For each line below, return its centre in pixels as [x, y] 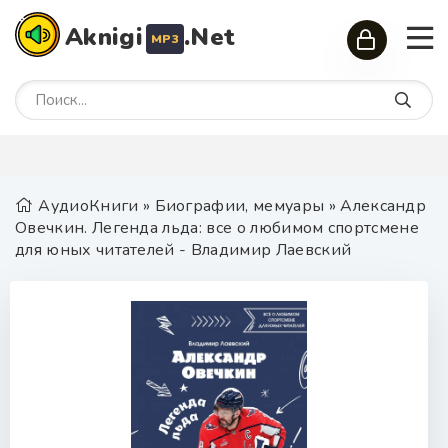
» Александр [375, 206]
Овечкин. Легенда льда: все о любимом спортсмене [217, 228]
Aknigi [104, 37]
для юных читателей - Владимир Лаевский [183, 250]
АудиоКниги [88, 206]
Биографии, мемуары [239, 206]
